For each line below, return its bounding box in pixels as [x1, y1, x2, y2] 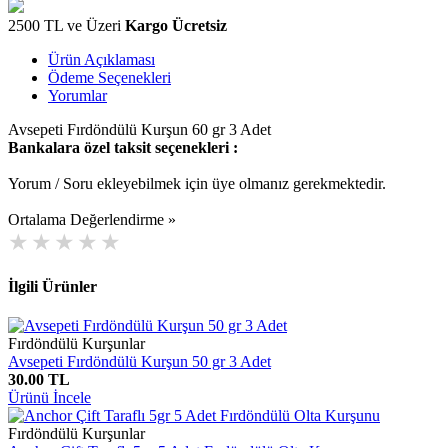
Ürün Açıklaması [48, 50, 155, 68]
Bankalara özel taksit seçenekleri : [8, 138, 238, 156]
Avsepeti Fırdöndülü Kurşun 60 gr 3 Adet [8, 120, 271, 138]
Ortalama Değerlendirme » [8, 210, 176, 228]
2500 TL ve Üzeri [8, 16, 125, 34]
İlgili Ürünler [8, 278, 97, 296]
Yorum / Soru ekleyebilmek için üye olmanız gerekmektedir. [8, 174, 386, 192]
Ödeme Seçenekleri [48, 68, 171, 86]
